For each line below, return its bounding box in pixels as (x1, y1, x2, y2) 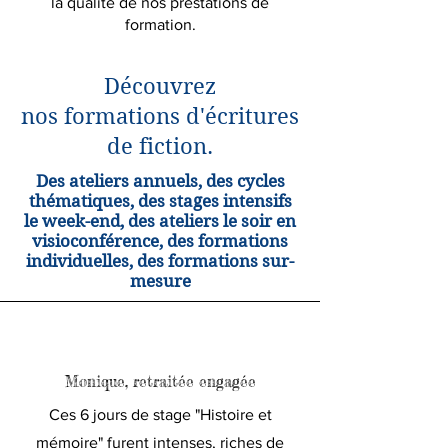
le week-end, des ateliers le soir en (24, 211, 296, 231)
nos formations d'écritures (21, 103, 299, 129)
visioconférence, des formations (32, 231, 288, 251)
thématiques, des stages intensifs (28, 191, 292, 211)
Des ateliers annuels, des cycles (35, 171, 285, 191)
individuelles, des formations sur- (26, 251, 294, 271)
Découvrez (104, 73, 216, 99)
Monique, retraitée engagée (64, 372, 256, 391)
